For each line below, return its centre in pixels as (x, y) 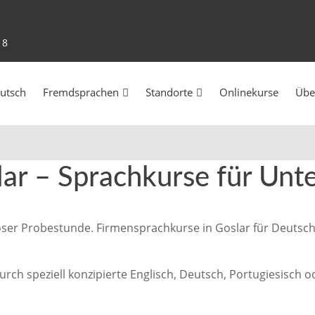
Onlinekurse (249, 92)
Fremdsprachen (81, 92)
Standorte (169, 92)
